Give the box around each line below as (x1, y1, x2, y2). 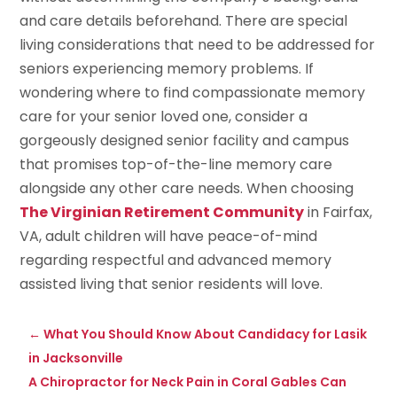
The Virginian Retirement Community (19, 201, 305, 222)
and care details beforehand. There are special (19, 10, 348, 31)
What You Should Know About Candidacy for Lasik (43, 324, 368, 343)
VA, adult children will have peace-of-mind (19, 225, 318, 246)
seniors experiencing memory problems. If (19, 58, 315, 79)
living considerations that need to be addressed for (19, 34, 376, 55)
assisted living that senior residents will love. (19, 273, 323, 294)
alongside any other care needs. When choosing (19, 177, 354, 198)
